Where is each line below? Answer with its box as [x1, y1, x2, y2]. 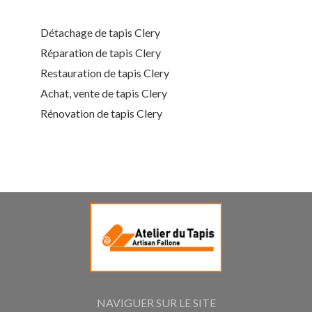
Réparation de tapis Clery [40, 46, 161, 60]
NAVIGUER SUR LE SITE [96, 295, 216, 309]
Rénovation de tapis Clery [40, 107, 162, 120]
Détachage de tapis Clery [40, 26, 160, 40]
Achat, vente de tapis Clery [40, 86, 167, 100]
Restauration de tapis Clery [40, 66, 169, 80]
